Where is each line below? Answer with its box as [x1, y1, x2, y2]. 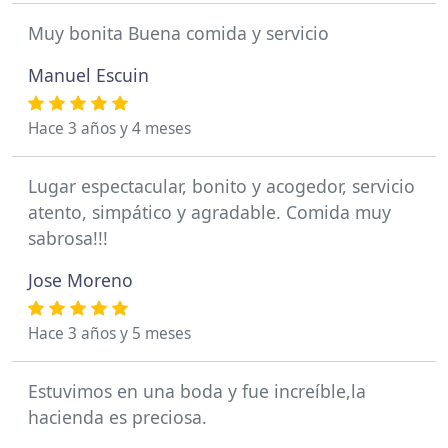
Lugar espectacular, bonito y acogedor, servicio [28, 174, 415, 198]
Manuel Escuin [28, 63, 149, 87]
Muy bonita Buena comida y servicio [28, 21, 329, 45]
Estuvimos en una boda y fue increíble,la [28, 379, 366, 403]
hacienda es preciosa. [28, 405, 207, 429]
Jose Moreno [28, 268, 133, 292]
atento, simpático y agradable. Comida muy [28, 200, 391, 224]
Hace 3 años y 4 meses [28, 118, 191, 139]
